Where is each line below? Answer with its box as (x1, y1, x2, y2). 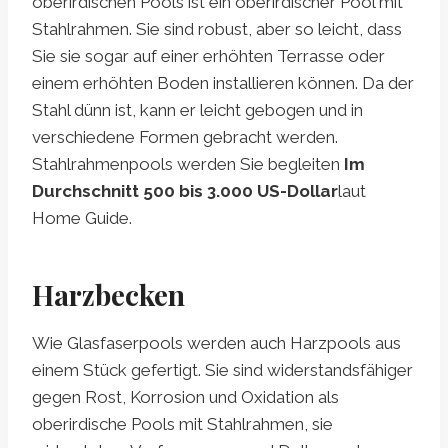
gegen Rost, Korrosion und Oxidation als (32, 387, 339, 408)
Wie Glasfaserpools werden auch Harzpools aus (32, 333, 401, 354)
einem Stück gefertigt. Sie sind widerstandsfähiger (32, 360, 413, 381)
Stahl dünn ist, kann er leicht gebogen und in (32, 100, 363, 121)
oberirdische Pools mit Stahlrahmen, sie (32, 414, 333, 435)
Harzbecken (32, 276, 185, 314)
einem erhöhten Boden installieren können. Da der (32, 73, 414, 94)
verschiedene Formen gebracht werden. (32, 127, 338, 148)
